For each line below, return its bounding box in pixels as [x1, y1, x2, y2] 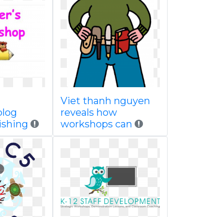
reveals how [60, 107, 117, 118]
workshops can [60, 118, 132, 130]
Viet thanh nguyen [60, 95, 150, 107]
